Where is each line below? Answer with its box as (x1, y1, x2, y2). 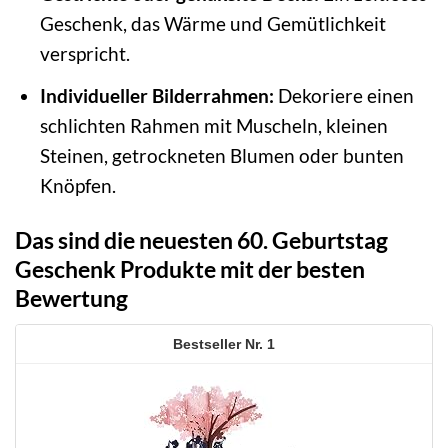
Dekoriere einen (273, 83, 414, 107)
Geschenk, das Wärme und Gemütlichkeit (39, 12, 386, 36)
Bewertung (15, 283, 128, 312)
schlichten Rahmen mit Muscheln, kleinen (39, 113, 388, 137)
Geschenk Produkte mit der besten (15, 254, 365, 283)
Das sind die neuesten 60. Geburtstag (15, 225, 388, 254)
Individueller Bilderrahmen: (39, 83, 274, 107)
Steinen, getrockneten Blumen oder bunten (39, 143, 404, 167)
